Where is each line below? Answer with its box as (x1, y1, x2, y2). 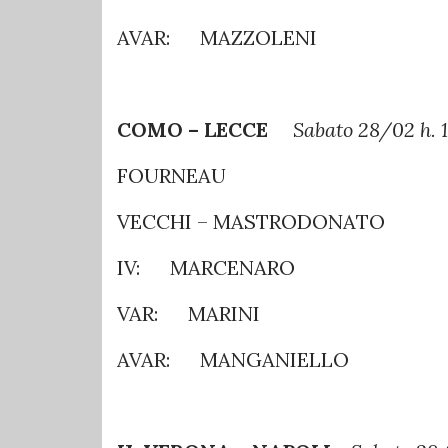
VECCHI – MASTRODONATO (117, 208, 385, 234)
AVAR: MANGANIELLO (117, 346, 349, 372)
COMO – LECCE (117, 116, 288, 142)
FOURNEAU (117, 162, 226, 188)
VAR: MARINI (117, 300, 260, 326)
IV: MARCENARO (117, 254, 295, 280)
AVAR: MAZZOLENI (117, 24, 317, 50)
